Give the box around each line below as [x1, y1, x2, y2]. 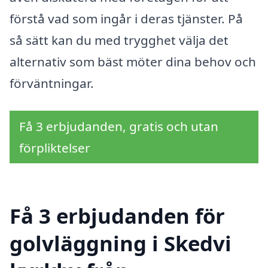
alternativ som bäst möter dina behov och [10, 53, 256, 71]
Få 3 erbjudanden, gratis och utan [19, 117, 218, 135]
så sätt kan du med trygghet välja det [10, 32, 229, 49]
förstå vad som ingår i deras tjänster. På [10, 10, 243, 28]
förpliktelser [19, 139, 90, 156]
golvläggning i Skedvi [10, 229, 232, 257]
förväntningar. [10, 75, 94, 92]
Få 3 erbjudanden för [10, 201, 225, 230]
